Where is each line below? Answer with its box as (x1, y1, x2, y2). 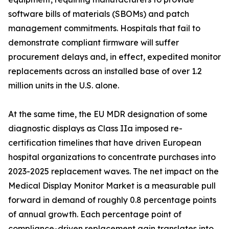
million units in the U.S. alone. (8, 80, 119, 91)
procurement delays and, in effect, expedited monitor (8, 52, 221, 62)
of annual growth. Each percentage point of (8, 209, 181, 220)
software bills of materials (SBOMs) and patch (8, 9, 189, 19)
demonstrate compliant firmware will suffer (8, 37, 179, 48)
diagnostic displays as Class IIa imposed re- (8, 123, 182, 134)
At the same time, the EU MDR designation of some (8, 109, 208, 120)
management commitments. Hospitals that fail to (8, 23, 200, 34)
